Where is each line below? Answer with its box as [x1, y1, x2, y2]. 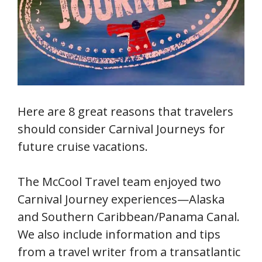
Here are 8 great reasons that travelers [18, 103, 233, 119]
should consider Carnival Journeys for [18, 120, 225, 137]
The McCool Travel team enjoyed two [18, 173, 221, 189]
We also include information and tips [18, 226, 220, 242]
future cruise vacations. [18, 138, 148, 154]
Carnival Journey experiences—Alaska [18, 191, 225, 207]
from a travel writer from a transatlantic [18, 243, 240, 260]
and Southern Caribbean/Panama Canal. [18, 208, 240, 225]
